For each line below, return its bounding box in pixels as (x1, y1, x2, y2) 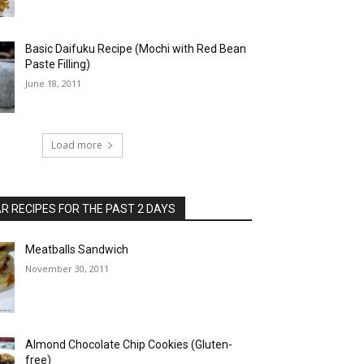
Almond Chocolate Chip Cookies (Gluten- (25, 338, 233, 352)
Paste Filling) (25, 58, 91, 71)
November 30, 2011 (25, 262, 110, 275)
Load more (51, 137, 102, 152)
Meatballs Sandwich (25, 242, 129, 256)
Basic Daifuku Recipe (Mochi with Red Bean (25, 42, 247, 56)
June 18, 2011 (25, 77, 82, 90)
